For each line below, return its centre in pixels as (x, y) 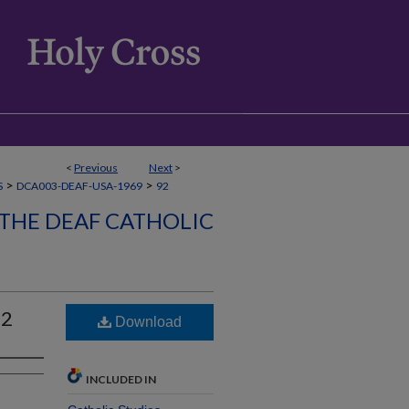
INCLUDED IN (121, 379)
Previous (96, 168)
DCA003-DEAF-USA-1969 (79, 186)
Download (147, 322)
